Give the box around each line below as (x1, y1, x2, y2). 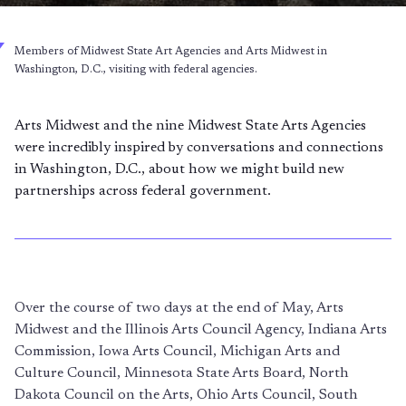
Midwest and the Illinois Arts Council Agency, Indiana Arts (14, 323, 387, 337)
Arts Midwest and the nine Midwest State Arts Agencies (14, 119, 366, 133)
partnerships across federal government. (14, 184, 271, 198)
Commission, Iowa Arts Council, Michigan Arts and (14, 344, 340, 359)
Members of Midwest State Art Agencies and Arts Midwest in (14, 46, 327, 57)
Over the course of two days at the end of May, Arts (14, 301, 343, 315)
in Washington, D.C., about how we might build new (14, 162, 344, 177)
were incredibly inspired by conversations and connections (14, 140, 383, 155)
